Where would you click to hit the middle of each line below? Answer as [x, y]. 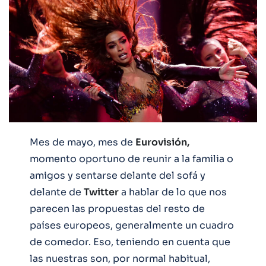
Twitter [101, 192]
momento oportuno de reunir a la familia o [132, 159]
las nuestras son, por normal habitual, [120, 258]
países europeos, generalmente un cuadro [132, 225]
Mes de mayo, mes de [83, 142]
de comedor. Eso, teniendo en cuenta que [130, 242]
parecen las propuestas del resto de [117, 208]
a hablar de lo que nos [173, 192]
